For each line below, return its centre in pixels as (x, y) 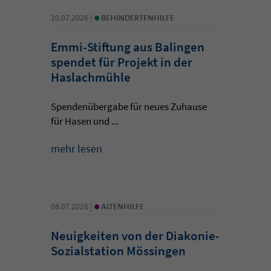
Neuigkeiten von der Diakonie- (135, 235)
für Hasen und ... (85, 121)
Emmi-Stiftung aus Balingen (128, 47)
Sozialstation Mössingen (118, 250)
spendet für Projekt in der (122, 62)
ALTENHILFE (122, 206)
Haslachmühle (91, 77)
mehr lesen (77, 148)
